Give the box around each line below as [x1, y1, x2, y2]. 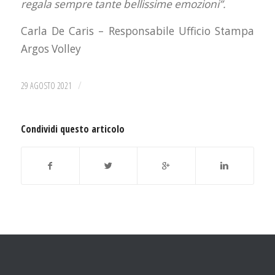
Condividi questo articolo [20, 122, 125, 136]
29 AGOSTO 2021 [20, 80, 72, 92]
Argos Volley [20, 41, 81, 56]
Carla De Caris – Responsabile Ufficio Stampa [20, 23, 255, 38]
